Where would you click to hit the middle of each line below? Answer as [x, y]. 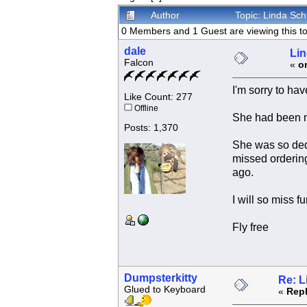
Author [165, 15]
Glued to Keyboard [164, 290]
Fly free [250, 228]
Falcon [138, 63]
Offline [145, 109]
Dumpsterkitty [160, 278]
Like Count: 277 [158, 97]
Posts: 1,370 [151, 128]
